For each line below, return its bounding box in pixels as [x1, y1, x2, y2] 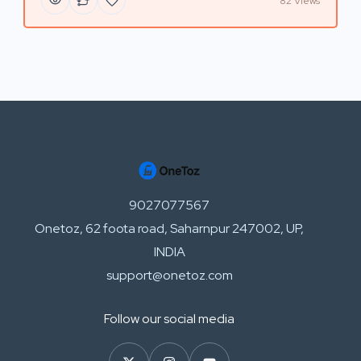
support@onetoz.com [106, 267, 233, 284]
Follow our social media [104, 310, 234, 328]
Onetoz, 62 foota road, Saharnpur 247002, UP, [35, 220, 304, 238]
